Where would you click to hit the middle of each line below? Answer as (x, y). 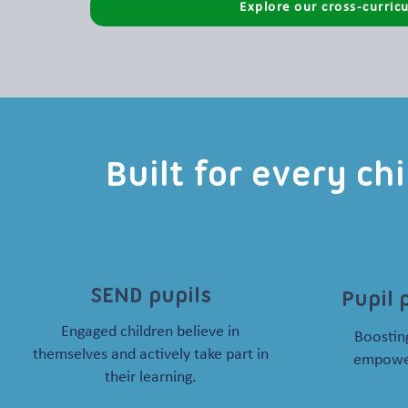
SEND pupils (151, 296)
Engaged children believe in (150, 332)
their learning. (150, 377)
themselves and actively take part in (150, 355)
